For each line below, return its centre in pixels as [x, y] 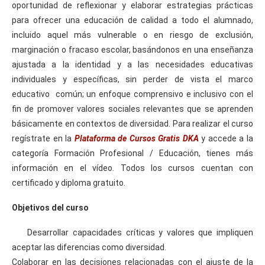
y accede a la [226, 138]
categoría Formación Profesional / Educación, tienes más [132, 153]
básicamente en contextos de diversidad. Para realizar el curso [132, 123]
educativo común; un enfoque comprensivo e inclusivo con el [132, 94]
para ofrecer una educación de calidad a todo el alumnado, [132, 20]
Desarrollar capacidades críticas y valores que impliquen [132, 232]
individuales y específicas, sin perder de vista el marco [132, 79]
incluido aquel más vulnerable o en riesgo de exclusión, [132, 35]
